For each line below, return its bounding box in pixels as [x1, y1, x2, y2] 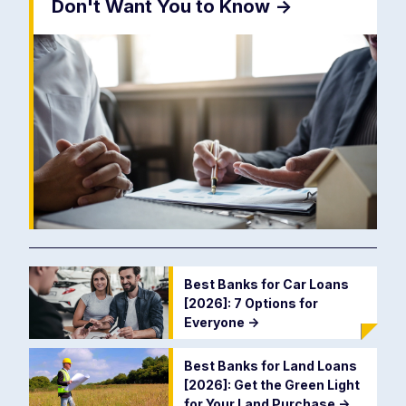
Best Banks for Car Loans [183, 275, 349, 292]
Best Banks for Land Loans [183, 358, 357, 374]
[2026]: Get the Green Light [183, 377, 360, 393]
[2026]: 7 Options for [183, 295, 318, 311]
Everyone [183, 314, 247, 330]
